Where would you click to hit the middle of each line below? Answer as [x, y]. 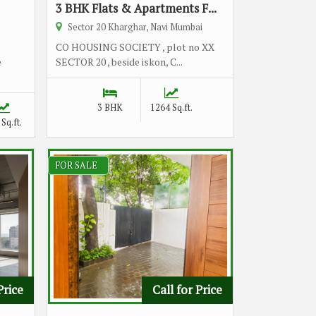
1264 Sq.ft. [171, 108]
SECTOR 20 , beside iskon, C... [119, 62]
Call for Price [187, 290]
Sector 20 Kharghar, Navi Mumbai [134, 27]
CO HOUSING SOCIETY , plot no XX [135, 47]
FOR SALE [77, 165]
